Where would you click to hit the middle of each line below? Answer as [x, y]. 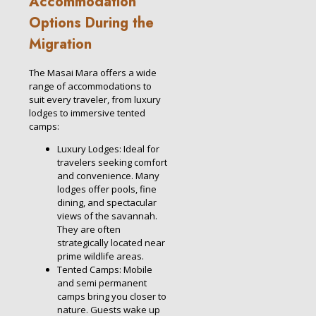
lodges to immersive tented [87, 113]
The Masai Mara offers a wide [93, 73]
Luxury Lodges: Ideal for [108, 149]
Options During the [91, 23]
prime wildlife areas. [101, 256]
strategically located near [111, 243]
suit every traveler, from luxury [95, 100]
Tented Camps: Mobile [105, 270]
